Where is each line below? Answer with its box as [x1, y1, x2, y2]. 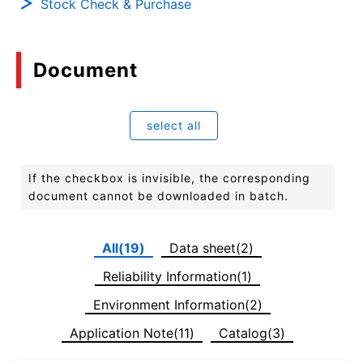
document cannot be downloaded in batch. [28, 188, 288, 203]
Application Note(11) [70, 324, 194, 341]
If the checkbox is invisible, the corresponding [28, 170, 310, 185]
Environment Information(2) [92, 296, 263, 313]
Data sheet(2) [169, 239, 254, 256]
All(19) [101, 239, 145, 256]
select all [146, 117, 201, 132]
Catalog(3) [219, 324, 285, 341]
